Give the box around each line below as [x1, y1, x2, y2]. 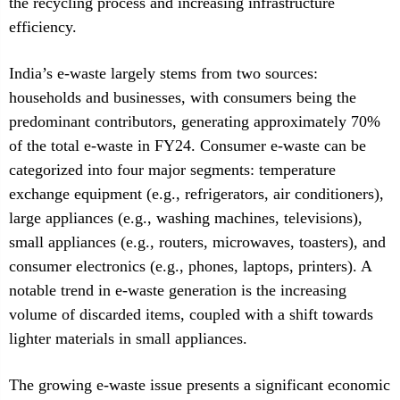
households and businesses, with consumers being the [9, 88, 356, 106]
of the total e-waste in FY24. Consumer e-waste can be [9, 137, 366, 154]
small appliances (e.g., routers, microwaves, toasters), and [9, 233, 386, 251]
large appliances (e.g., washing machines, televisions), [9, 209, 362, 227]
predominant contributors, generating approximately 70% [9, 112, 380, 130]
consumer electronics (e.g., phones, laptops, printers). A [9, 257, 371, 275]
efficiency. [9, 18, 77, 36]
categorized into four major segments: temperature [9, 161, 336, 179]
